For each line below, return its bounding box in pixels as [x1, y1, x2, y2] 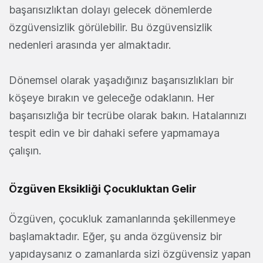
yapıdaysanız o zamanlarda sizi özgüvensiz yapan [9, 248, 251, 261]
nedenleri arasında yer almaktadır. [9, 39, 171, 52]
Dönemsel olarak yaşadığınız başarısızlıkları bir [9, 74, 234, 87]
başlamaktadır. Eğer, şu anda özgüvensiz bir [9, 230, 222, 243]
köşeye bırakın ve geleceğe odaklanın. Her [9, 92, 214, 104]
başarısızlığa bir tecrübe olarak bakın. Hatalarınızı [9, 109, 247, 122]
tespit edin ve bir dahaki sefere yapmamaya [9, 127, 220, 140]
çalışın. [9, 144, 41, 157]
